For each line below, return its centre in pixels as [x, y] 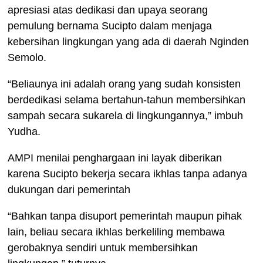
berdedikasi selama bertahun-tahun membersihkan [127, 100]
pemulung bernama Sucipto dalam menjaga [110, 26]
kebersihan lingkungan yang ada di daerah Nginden [129, 42]
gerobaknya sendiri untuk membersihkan [103, 248]
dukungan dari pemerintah [69, 190]
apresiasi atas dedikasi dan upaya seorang [108, 10]
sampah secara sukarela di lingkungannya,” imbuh [126, 116]
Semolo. [27, 58]
